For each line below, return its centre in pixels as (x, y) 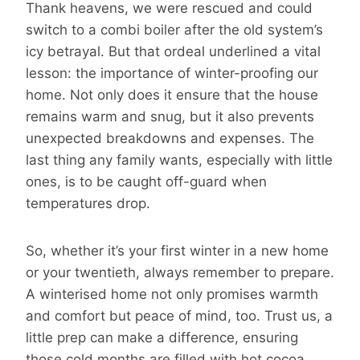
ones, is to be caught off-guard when (146, 181)
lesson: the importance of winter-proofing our (172, 73)
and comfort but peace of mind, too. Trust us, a (179, 315)
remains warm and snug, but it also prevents (170, 116)
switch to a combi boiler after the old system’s (174, 29)
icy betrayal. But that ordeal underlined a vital (173, 51)
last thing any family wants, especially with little (179, 160)
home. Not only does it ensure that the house (172, 94)
